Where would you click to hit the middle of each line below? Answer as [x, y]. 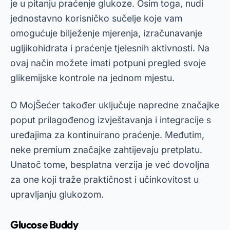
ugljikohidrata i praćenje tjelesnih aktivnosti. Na [110, 48]
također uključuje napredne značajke [140, 105]
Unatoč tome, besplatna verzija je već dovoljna [110, 165]
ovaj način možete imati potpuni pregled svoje [108, 63]
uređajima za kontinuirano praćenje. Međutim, [107, 135]
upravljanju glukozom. [57, 194]
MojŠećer [40, 105]
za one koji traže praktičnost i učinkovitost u [104, 179]
